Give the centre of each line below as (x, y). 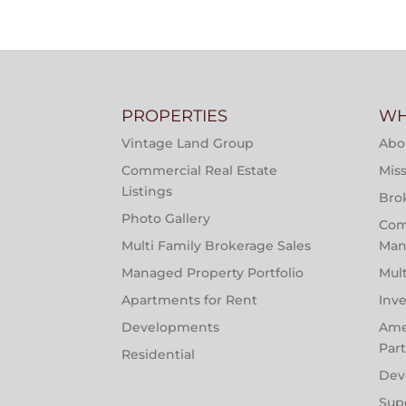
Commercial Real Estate (200, 171)
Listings (147, 192)
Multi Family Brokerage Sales (217, 246)
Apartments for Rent (190, 300)
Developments (171, 328)
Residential (159, 355)
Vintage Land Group (188, 144)
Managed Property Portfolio (213, 273)
